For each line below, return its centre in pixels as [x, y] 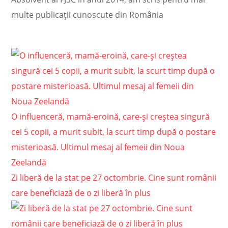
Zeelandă [29, 163]
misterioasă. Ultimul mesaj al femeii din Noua [98, 147]
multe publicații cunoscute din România [88, 15]
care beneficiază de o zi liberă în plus [81, 193]
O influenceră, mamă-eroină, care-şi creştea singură [111, 117]
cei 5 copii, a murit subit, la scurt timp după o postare [114, 132]
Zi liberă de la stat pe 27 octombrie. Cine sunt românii [114, 178]
